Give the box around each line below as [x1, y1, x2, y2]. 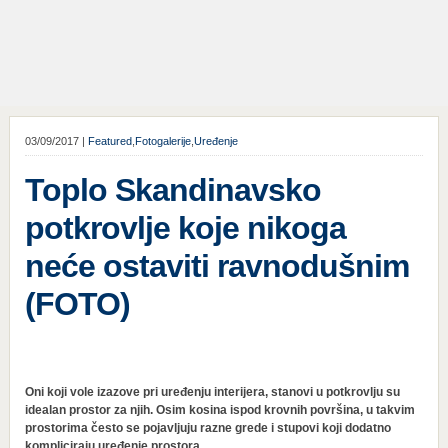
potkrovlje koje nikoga [24, 210, 346, 246]
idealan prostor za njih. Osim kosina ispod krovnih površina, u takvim [24, 403, 415, 417]
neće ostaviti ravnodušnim [24, 248, 409, 284]
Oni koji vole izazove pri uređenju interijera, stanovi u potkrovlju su [24, 385, 400, 399]
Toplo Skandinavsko [24, 172, 321, 208]
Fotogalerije [134, 135, 191, 147]
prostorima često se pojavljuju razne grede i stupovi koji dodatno [24, 421, 391, 435]
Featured [87, 135, 132, 147]
